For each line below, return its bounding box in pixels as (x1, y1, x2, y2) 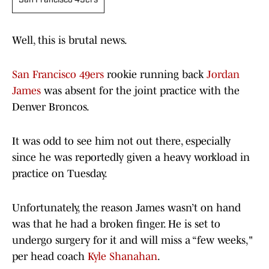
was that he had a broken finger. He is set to (12, 218, 220, 231)
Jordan (207, 68, 240, 81)
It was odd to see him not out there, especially (12, 135, 231, 148)
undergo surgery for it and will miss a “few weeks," (12, 234, 253, 247)
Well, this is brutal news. (12, 34, 127, 47)
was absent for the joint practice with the (41, 85, 240, 97)
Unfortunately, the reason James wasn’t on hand (12, 202, 241, 214)
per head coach (12, 250, 88, 263)
